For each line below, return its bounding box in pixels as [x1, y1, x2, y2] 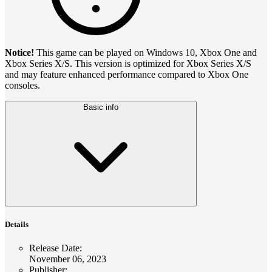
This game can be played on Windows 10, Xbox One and [36, 47, 257, 58]
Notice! [5, 47, 36, 58]
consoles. [5, 80, 40, 90]
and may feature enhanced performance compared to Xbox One [5, 69, 248, 80]
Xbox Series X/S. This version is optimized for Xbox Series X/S [5, 58, 251, 69]
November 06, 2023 [29, 254, 106, 265]
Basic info [83, 102, 118, 112]
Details [5, 219, 29, 229]
